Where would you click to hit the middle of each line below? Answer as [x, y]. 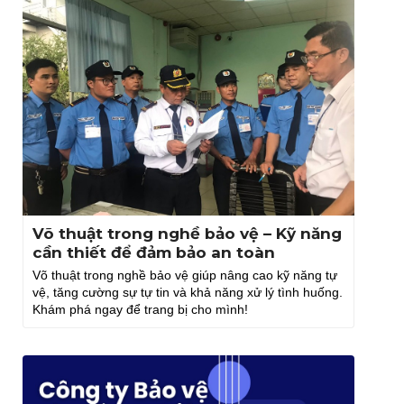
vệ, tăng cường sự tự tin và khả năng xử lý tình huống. [188, 293]
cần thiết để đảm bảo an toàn [154, 253]
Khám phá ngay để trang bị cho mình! [140, 310]
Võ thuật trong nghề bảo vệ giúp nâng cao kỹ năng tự [185, 275]
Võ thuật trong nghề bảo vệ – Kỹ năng [187, 234]
